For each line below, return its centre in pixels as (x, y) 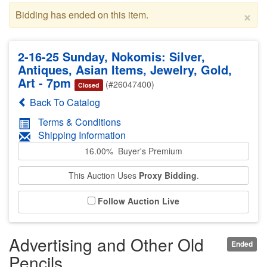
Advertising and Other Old (106, 245)
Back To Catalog (64, 102)
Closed (89, 85)
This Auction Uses (103, 176)
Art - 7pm (44, 82)
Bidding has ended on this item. (82, 14)
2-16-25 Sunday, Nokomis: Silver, (111, 56)
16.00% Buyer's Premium (133, 151)
